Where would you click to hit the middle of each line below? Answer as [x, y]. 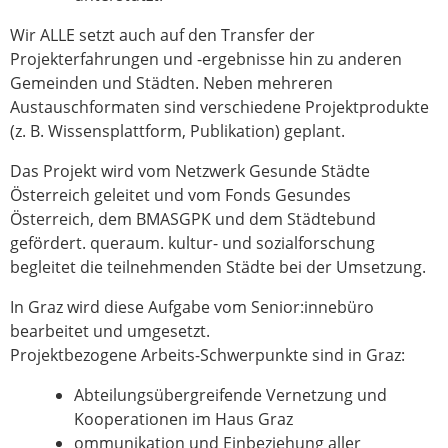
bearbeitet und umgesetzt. [110, 330]
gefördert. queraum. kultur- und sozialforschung [192, 242]
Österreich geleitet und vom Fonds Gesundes [180, 194]
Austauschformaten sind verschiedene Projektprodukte [219, 106]
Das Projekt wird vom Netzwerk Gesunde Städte [190, 170]
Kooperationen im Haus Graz [183, 418]
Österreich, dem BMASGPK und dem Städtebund [193, 218]
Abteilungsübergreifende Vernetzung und [230, 394]
